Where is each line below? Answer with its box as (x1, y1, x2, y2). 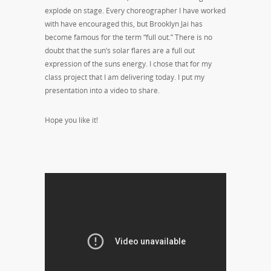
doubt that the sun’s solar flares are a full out (45, 45, 195, 56)
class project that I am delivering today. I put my (45, 72, 204, 82)
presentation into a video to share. (45, 85, 160, 96)
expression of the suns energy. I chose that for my (45, 59, 212, 69)
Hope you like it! (45, 115, 98, 125)
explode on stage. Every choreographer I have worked (45, 5, 226, 16)
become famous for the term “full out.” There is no (45, 32, 212, 42)
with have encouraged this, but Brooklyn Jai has (45, 19, 203, 29)
